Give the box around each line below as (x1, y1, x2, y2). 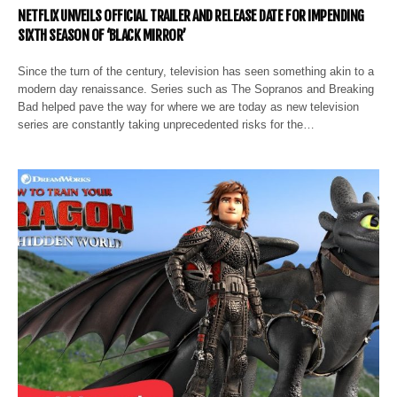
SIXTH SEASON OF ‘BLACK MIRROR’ (18, 26, 186, 44)
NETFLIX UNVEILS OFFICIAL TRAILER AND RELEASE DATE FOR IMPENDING (18, 6, 364, 25)
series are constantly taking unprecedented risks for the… (18, 117, 315, 131)
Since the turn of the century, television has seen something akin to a (18, 64, 375, 78)
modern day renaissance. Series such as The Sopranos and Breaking (18, 82, 375, 96)
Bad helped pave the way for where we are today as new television (18, 99, 360, 113)
